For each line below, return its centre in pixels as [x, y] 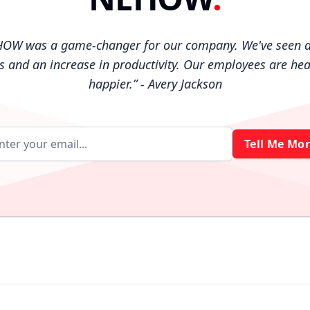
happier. [110, 84]
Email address [191, 151]
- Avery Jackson [179, 84]
